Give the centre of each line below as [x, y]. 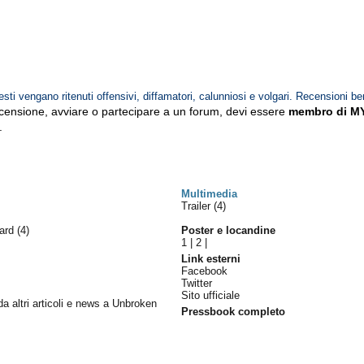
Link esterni [211, 259]
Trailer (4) [204, 206]
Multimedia [210, 194]
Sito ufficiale [211, 295]
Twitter [197, 283]
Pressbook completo [234, 312]
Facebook [205, 271]
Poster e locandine [229, 230]
